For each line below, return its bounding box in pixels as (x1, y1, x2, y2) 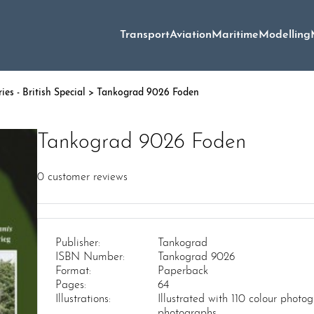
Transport (120, 29, 170, 41)
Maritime (212, 29, 259, 41)
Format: (55, 265, 91, 277)
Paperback (157, 265, 208, 277)
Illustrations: (55, 293, 111, 305)
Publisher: (55, 237, 100, 249)
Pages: (55, 279, 86, 291)
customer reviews (44, 171, 128, 183)
